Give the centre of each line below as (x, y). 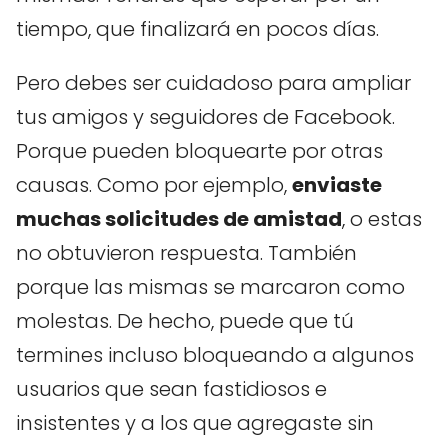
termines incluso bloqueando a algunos (215, 354)
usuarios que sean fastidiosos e (171, 388)
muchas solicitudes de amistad (179, 218)
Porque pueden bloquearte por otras (199, 150)
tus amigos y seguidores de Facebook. (205, 116)
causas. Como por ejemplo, (154, 184)
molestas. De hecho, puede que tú (185, 320)
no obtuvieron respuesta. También (186, 252)
